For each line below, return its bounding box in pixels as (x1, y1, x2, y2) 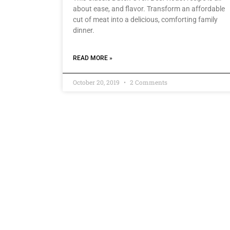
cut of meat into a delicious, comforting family (73, 15, 218, 24)
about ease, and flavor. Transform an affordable (73, 5, 225, 13)
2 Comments (128, 78, 167, 87)
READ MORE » (73, 54, 112, 62)
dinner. (73, 26, 94, 35)
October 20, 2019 (73, 78, 121, 87)
